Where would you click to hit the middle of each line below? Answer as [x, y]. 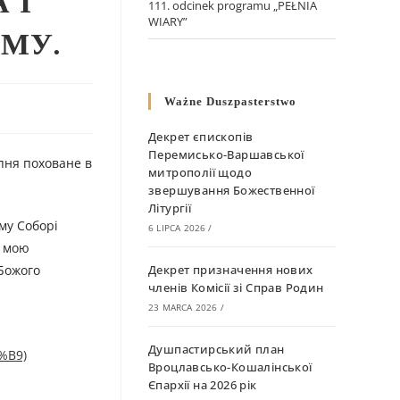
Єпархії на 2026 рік [203, 385]
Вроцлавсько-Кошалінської [230, 367]
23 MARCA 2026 [183, 308]
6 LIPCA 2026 [177, 228]
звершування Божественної [232, 191]
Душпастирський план [217, 350]
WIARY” [168, 22]
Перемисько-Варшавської [226, 155]
